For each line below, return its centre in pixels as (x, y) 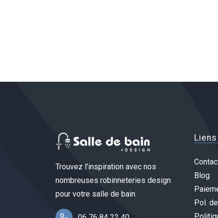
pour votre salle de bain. (96, 194)
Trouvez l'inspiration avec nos (106, 167)
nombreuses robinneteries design (113, 181)
